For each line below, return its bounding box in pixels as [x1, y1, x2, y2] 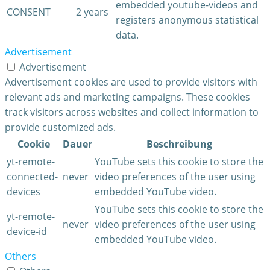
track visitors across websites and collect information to [5, 105, 259, 119]
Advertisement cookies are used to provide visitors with [5, 75, 257, 89]
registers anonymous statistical [116, 13, 259, 27]
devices [7, 185, 40, 199]
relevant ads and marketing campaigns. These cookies [5, 90, 250, 104]
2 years [76, 5, 108, 19]
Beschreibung [146, 137, 212, 151]
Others [5, 250, 36, 263]
